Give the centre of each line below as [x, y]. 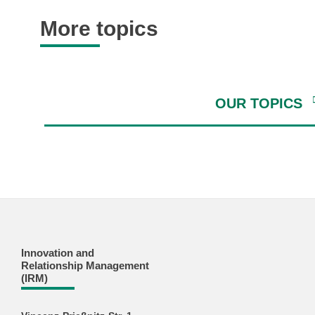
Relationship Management [85, 265]
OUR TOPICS [259, 103]
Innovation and [57, 252]
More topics [99, 28]
